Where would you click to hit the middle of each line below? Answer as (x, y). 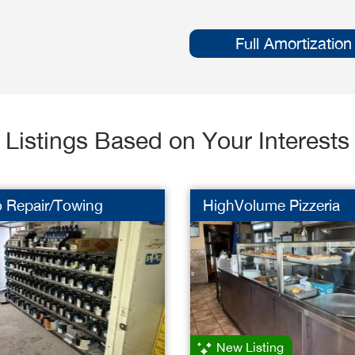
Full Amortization (294, 43)
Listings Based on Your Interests (177, 140)
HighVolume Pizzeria (271, 205)
